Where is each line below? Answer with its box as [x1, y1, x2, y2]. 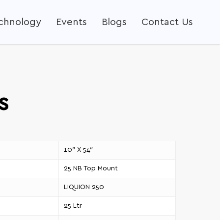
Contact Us [141, 17, 193, 27]
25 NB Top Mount [63, 165, 118, 172]
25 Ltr [63, 202, 82, 210]
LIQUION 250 [63, 184, 104, 191]
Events [56, 17, 87, 27]
